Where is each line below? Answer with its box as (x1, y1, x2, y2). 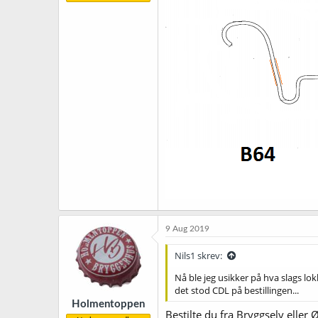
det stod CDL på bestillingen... (175, 284, 299, 297)
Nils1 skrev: (175, 249, 222, 262)
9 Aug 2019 (165, 224, 209, 233)
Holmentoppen (72, 298, 145, 309)
